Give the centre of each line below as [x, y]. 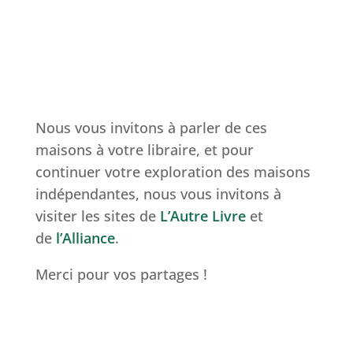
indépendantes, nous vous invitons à [158, 194]
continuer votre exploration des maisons [173, 172]
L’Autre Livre [203, 216]
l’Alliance [85, 238]
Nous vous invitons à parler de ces [151, 128]
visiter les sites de [97, 216]
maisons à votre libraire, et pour [144, 150]
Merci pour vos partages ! [121, 275]
